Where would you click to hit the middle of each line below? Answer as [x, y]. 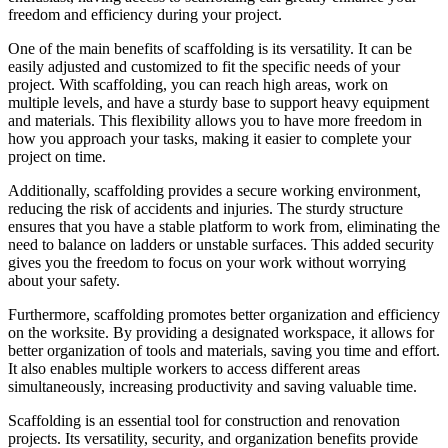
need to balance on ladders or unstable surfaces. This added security [221, 244]
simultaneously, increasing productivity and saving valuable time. [212, 386]
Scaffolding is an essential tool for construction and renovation [204, 420]
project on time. [57, 156]
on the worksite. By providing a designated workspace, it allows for [221, 332]
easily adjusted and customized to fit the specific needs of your [204, 66]
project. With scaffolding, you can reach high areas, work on [198, 84]
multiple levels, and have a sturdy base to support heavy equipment [218, 102]
